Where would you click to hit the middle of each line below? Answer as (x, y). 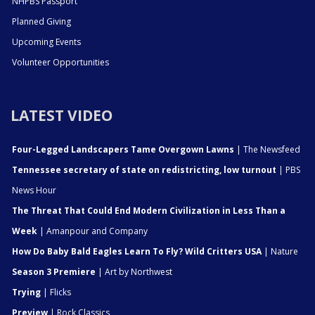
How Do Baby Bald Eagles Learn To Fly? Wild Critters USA (137, 251)
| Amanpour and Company (92, 231)
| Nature (280, 251)
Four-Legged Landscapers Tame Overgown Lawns (123, 149)
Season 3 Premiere (54, 271)
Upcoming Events (46, 41)
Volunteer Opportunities (60, 62)
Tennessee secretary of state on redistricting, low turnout (144, 169)
